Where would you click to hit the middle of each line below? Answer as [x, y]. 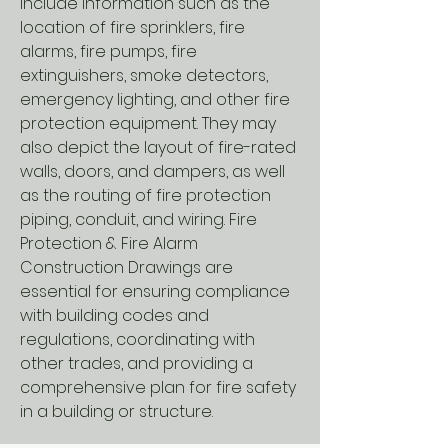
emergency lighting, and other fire [155, 99]
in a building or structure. [116, 411]
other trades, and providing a [136, 363]
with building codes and [114, 315]
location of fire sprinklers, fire [132, 27]
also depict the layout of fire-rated [158, 147]
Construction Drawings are [126, 267]
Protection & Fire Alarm [109, 243]
